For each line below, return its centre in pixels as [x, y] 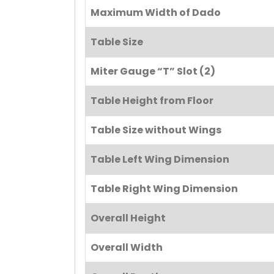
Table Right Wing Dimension [164, 189]
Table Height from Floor [152, 101]
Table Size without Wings [156, 130]
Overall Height [128, 218]
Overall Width [127, 248]
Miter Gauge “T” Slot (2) [153, 72]
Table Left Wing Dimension [160, 160]
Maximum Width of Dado [156, 13]
